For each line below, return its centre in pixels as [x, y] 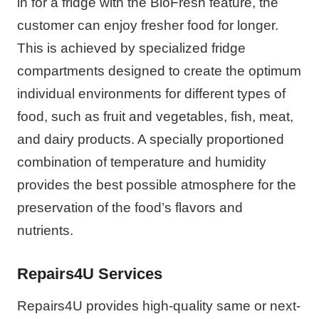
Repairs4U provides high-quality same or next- [159, 305]
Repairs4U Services [90, 273]
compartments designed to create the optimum [159, 70]
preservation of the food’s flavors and [130, 207]
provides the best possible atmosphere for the [157, 184]
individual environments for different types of [151, 93]
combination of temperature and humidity [142, 162]
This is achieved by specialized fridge [131, 48]
